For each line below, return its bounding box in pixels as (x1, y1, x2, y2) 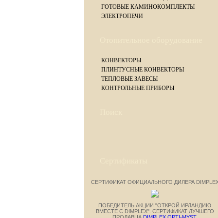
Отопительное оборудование (100, 36, 202, 45)
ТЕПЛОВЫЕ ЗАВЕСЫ (101, 75, 158, 82)
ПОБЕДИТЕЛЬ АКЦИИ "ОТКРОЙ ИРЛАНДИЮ (98, 202, 211, 208)
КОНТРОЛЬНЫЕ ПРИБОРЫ (101, 85, 174, 91)
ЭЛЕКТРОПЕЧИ (101, 13, 143, 19)
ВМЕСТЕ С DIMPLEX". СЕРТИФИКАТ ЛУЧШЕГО (95, 208, 214, 214)
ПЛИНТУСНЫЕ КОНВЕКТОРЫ (101, 66, 184, 73)
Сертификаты (100, 156, 147, 165)
